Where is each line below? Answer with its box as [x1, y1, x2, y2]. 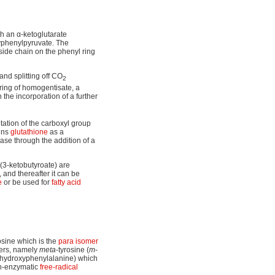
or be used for [2, 178, 52, 187]
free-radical [40, 263, 78, 272]
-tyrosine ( [56, 246, 89, 255]
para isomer [58, 237, 98, 246]
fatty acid [52, 178, 81, 187]
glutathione [10, 128, 48, 137]
